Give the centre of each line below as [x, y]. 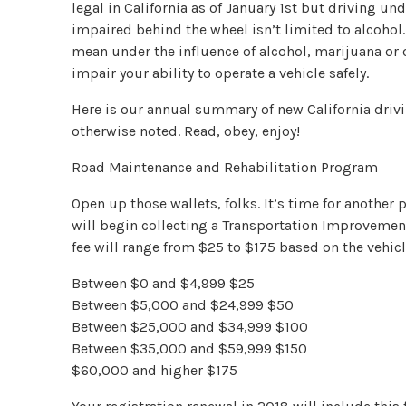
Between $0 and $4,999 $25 [164, 283]
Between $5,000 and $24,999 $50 [183, 304]
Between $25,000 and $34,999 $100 [190, 326]
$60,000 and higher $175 [155, 370]
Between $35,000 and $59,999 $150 [190, 348]
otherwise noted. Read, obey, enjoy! [186, 130]
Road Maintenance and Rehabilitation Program [225, 167]
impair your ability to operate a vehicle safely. [221, 72]
